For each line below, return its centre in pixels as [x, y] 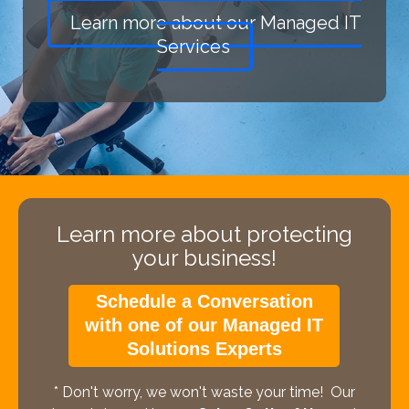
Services [193, 46]
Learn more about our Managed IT [216, 22]
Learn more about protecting [204, 234]
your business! [204, 257]
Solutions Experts [204, 348]
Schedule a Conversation [204, 301]
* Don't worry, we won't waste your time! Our [204, 392]
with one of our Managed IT [204, 325]
